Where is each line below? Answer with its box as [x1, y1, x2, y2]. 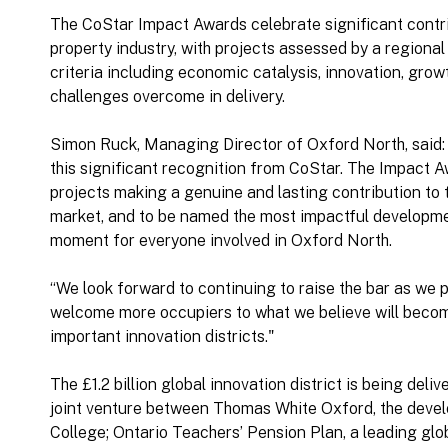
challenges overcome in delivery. [50, 87, 285, 107]
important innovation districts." [50, 327, 275, 347]
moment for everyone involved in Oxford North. [50, 231, 392, 251]
